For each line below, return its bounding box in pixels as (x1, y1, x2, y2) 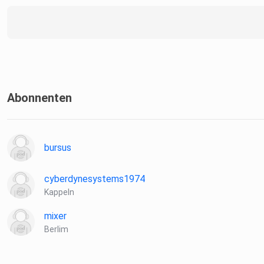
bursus (44, 142, 71, 154)
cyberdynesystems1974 (44, 173, 145, 185)
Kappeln (44, 187, 74, 197)
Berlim (44, 225, 68, 235)
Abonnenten (7, 91, 72, 105)
